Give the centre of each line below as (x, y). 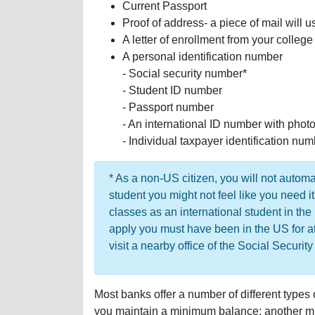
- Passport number (168, 108)
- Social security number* (185, 74)
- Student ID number (172, 91)
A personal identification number (202, 57)
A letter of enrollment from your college (218, 40)
